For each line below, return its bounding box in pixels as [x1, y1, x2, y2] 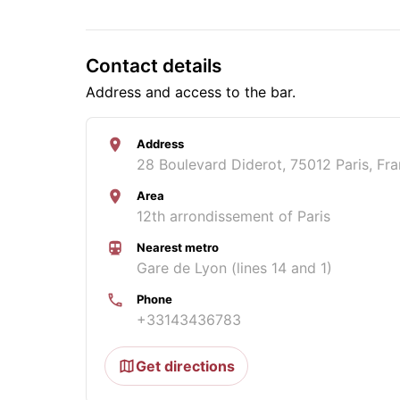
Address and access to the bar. [86, 82, 296, 101]
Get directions [136, 356, 235, 375]
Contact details [86, 54, 221, 77]
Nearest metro [137, 239, 219, 254]
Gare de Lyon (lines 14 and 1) [137, 258, 332, 277]
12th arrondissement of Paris [137, 206, 330, 225]
